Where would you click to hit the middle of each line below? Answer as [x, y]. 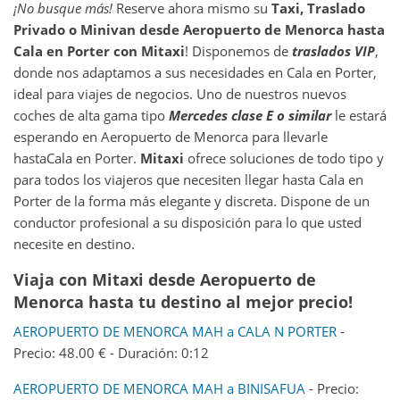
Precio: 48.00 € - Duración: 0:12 [111, 352]
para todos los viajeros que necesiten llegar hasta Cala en [188, 179]
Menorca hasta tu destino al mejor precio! [183, 301]
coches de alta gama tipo [91, 115]
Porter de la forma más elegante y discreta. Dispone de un [192, 200]
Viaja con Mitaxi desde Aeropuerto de [165, 279]
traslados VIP [333, 50]
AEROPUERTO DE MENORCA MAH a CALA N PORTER [175, 331]
